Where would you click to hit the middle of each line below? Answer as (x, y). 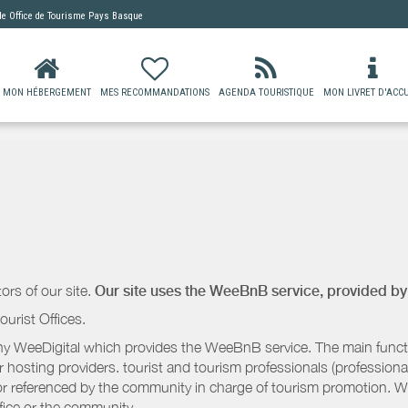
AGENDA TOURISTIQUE (266, 92)
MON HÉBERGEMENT (46, 92)
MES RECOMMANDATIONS (154, 92)
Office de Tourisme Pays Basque (76, 15)
